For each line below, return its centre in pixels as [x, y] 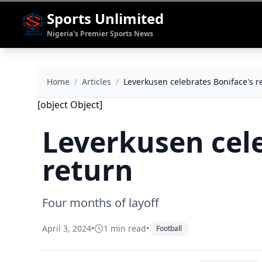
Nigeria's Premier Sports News [100, 34]
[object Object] [70, 105]
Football [169, 228]
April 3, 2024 [67, 228]
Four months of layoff [101, 203]
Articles [96, 82]
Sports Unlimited [105, 18]
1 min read [125, 228]
